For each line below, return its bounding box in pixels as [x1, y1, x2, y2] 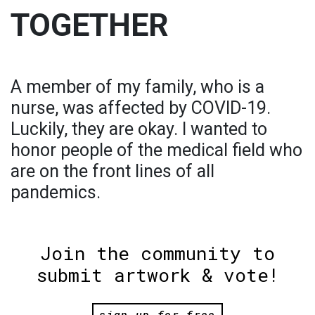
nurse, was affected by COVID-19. [11, 97, 271, 118]
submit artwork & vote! [36, 262, 279, 287]
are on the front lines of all [11, 160, 214, 181]
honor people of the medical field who [11, 139, 302, 160]
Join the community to [40, 240, 275, 265]
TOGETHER [11, 6, 169, 44]
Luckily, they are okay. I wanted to [11, 118, 267, 139]
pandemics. [11, 181, 101, 202]
